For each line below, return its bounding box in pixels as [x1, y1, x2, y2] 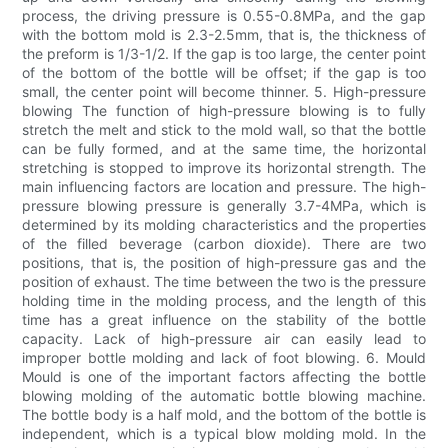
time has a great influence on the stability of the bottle [22, 311, 426, 329]
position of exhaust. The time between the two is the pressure [22, 273, 426, 291]
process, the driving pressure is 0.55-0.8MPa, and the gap [22, 7, 426, 25]
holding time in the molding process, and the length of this [22, 292, 426, 310]
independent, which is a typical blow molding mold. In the [22, 425, 426, 443]
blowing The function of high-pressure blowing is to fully [22, 102, 426, 120]
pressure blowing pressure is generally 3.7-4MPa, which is [22, 197, 426, 215]
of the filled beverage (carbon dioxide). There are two [22, 235, 426, 253]
